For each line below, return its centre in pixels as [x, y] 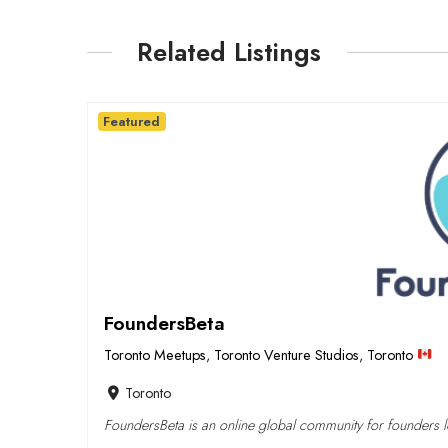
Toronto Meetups [155, 354]
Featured [132, 121]
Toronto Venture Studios [286, 354]
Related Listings [229, 51]
